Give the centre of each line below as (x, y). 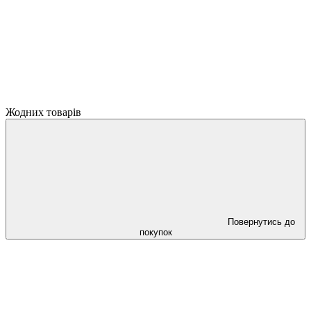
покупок (155, 232)
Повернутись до (261, 222)
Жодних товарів (43, 112)
